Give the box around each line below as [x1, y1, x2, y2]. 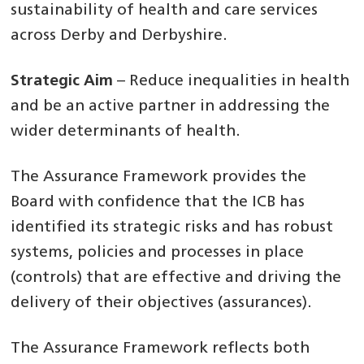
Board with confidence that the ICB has [11, 195, 305, 211]
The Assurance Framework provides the [11, 170, 307, 186]
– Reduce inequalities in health [113, 74, 350, 90]
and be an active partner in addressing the [11, 99, 331, 115]
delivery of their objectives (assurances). [11, 296, 313, 312]
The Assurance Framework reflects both [11, 341, 310, 357]
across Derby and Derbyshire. [11, 28, 228, 45]
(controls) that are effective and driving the [11, 271, 342, 287]
